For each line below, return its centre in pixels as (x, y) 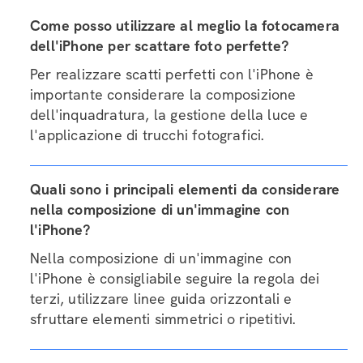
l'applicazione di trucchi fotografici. (147, 135)
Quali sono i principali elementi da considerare (185, 189)
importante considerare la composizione (163, 94)
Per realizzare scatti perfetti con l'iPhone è (172, 74)
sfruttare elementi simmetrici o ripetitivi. (163, 318)
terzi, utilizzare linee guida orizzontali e (161, 298)
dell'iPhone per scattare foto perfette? (160, 45)
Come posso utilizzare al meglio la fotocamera (185, 25)
